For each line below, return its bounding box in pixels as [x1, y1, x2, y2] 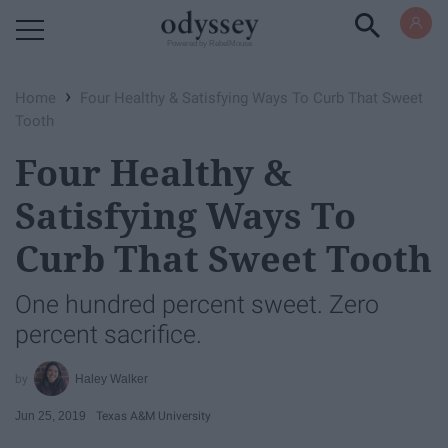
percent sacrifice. [15, 320, 202, 349]
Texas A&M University [96, 408, 211, 423]
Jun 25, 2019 [15, 408, 86, 423]
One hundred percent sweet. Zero [15, 290, 379, 319]
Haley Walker [75, 371, 149, 386]
